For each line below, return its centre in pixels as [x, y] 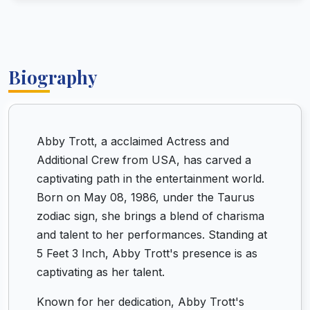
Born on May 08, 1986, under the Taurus [146, 197]
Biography [53, 77]
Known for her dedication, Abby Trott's [140, 302]
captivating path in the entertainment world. [151, 179]
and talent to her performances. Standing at [152, 235]
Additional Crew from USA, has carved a [144, 160]
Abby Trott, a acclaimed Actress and [133, 141]
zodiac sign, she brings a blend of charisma [151, 216]
